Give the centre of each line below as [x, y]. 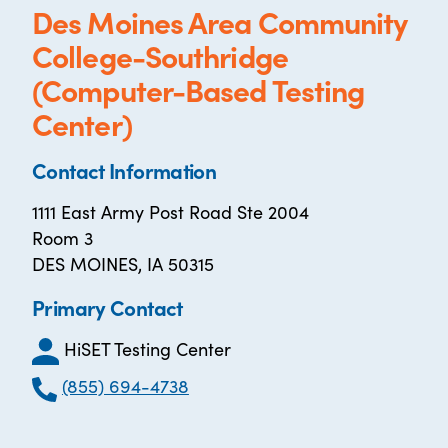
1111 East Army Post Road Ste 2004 [170, 211]
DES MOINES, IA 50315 [123, 263]
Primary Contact [107, 307]
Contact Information [124, 170]
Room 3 [62, 237]
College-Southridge [160, 55]
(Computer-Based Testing [198, 89]
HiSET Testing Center [147, 348]
